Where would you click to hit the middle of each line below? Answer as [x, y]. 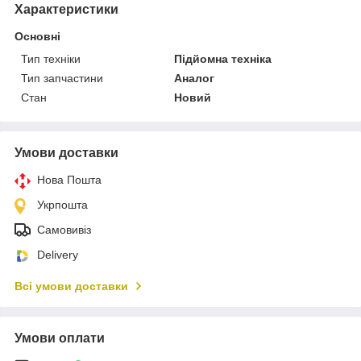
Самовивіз [64, 229]
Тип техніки [51, 58]
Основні [37, 36]
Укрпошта [62, 204]
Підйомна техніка [223, 58]
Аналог [195, 78]
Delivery [58, 254]
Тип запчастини [62, 78]
